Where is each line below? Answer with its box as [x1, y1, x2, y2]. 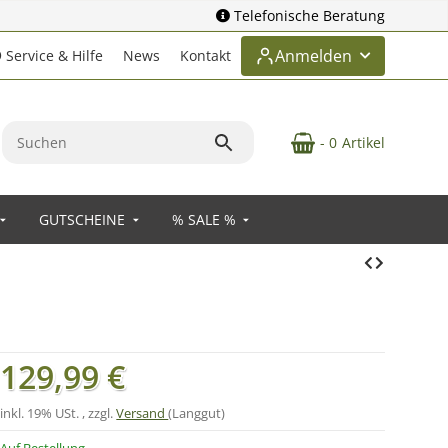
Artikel [342, 133, 385, 152]
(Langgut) [168, 404, 226, 422]
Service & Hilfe [2, 46, 103, 65]
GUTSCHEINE [39, 210, 125, 229]
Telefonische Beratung [234, 6, 385, 25]
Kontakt [180, 46, 231, 65]
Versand [116, 404, 169, 422]
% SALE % [171, 210, 236, 229]
